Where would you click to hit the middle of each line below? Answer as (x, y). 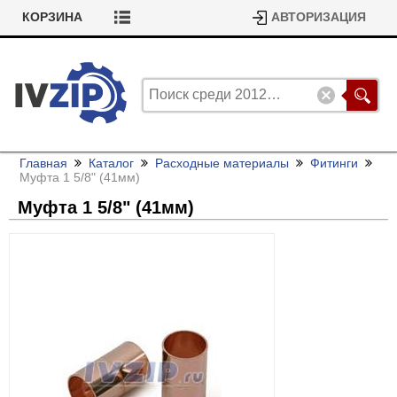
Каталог (111, 163)
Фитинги (334, 163)
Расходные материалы (222, 163)
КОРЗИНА (52, 17)
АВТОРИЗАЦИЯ (319, 17)
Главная (43, 163)
